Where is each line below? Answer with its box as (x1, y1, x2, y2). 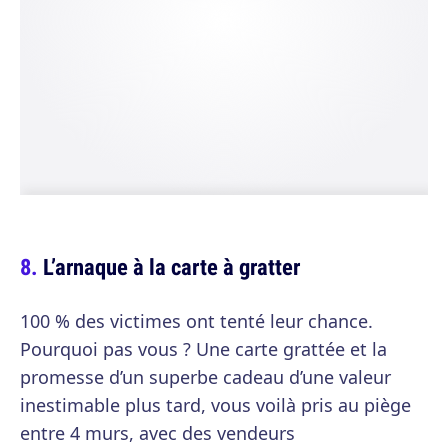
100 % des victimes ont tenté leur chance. (20, 309, 373, 334)
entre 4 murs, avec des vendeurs (20, 421, 295, 446)
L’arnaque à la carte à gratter (43, 251, 300, 283)
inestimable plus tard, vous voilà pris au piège (20, 393, 411, 418)
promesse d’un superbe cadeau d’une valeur (20, 365, 391, 390)
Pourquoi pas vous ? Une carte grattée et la (20, 337, 387, 362)
